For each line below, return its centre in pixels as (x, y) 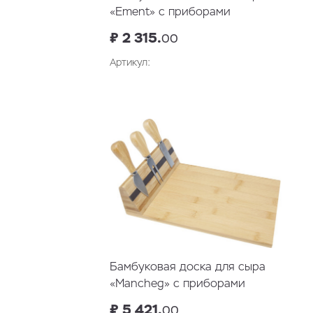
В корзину (245, 93)
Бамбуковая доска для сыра (188, 267)
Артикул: (130, 63)
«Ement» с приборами (170, 12)
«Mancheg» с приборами (177, 284)
